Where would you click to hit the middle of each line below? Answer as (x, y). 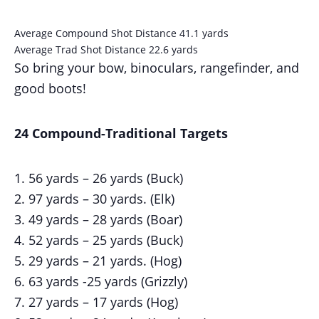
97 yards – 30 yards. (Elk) (101, 198)
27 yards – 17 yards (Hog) (103, 302)
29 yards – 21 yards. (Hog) (105, 260)
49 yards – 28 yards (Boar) (105, 219)
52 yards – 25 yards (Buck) (106, 240)
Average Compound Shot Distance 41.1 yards (121, 33)
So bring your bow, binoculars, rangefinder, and (157, 67)
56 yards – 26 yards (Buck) (106, 178)
